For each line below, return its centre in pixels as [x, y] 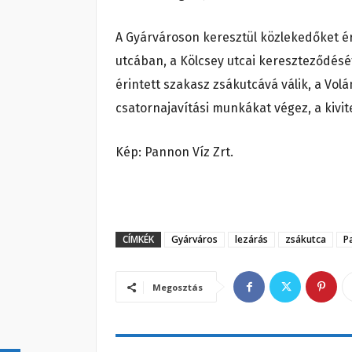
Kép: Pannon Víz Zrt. [174, 152]
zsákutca [306, 240]
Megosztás [178, 288]
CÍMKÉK [138, 240]
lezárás [251, 240]
